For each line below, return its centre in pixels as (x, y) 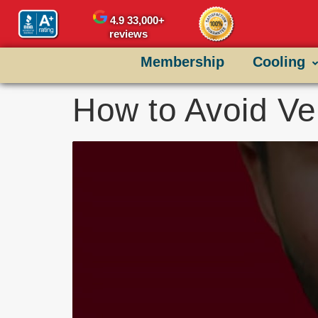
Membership (182, 62)
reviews (129, 34)
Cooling (279, 62)
